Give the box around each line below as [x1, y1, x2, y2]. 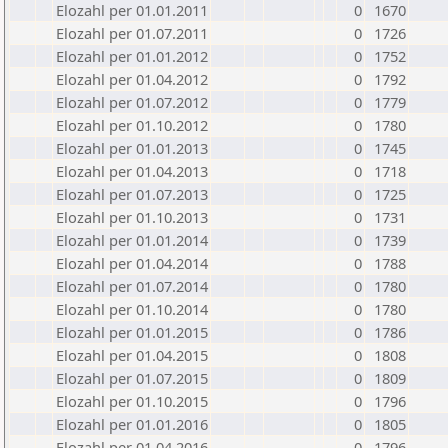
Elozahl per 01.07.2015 [56, 368, 208, 388]
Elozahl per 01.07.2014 [56, 276, 208, 296]
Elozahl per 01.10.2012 [56, 115, 208, 135]
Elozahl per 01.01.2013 [56, 138, 208, 158]
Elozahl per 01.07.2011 [56, 23, 208, 43]
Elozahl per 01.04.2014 [56, 253, 208, 273]
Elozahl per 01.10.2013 [56, 207, 208, 227]
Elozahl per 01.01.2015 [56, 322, 208, 342]
